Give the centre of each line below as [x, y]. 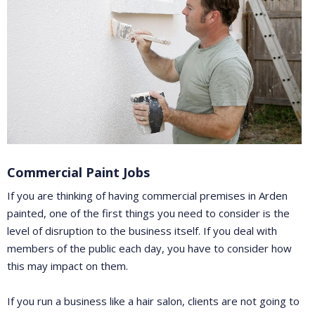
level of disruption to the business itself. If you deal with [142, 231]
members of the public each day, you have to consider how [149, 249]
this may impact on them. [67, 266]
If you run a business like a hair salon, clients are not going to [153, 301]
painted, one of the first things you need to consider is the [148, 213]
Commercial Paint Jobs [78, 173]
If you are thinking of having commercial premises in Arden [147, 196]
